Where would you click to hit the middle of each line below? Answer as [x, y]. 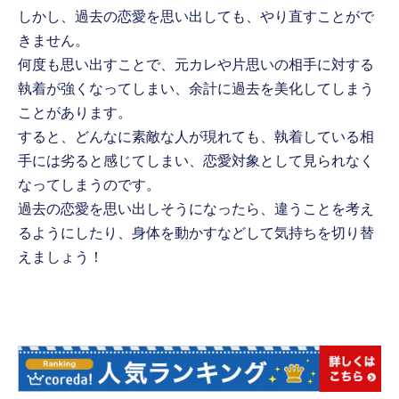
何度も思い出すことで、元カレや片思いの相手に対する [196, 64]
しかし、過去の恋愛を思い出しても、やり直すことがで [196, 16]
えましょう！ [61, 256]
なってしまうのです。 [90, 184]
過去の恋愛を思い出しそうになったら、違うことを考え [196, 208]
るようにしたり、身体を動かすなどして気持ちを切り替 [196, 232]
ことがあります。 [75, 112]
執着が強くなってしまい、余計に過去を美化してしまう [196, 88]
